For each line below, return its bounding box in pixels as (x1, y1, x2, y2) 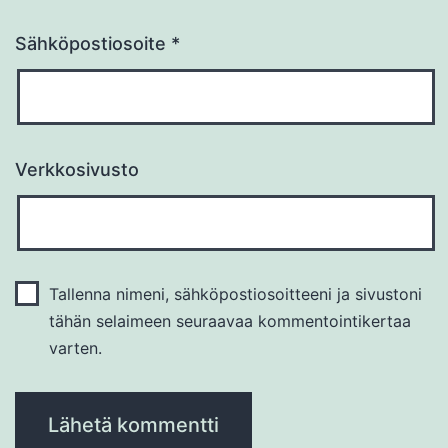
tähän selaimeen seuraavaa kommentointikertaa (48, 311, 411, 332)
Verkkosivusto (15, 159, 139, 181)
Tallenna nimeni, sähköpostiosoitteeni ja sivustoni (48, 284, 422, 305)
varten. (48, 338, 102, 359)
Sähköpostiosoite (15, 33, 171, 55)
